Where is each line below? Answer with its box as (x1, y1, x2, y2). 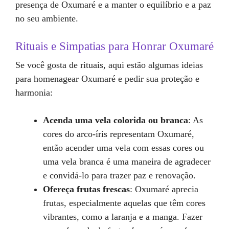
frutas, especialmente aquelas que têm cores (43, 198, 205, 208)
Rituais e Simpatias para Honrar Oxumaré (15, 40, 214, 53)
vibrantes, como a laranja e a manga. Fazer (43, 212, 202, 222)
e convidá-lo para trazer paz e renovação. (43, 170, 196, 180)
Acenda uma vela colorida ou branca (43, 115, 188, 125)
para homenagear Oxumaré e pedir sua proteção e (15, 74, 199, 84)
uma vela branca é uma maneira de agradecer (43, 156, 211, 167)
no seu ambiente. (15, 13, 78, 24)
